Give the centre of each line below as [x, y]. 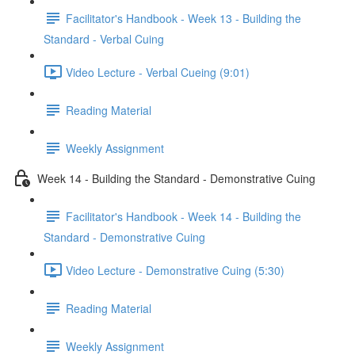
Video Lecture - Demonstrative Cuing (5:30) [175, 270]
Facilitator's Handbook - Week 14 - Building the [183, 216]
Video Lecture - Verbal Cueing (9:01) [158, 72]
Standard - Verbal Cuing [104, 39]
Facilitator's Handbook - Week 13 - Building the [183, 18]
